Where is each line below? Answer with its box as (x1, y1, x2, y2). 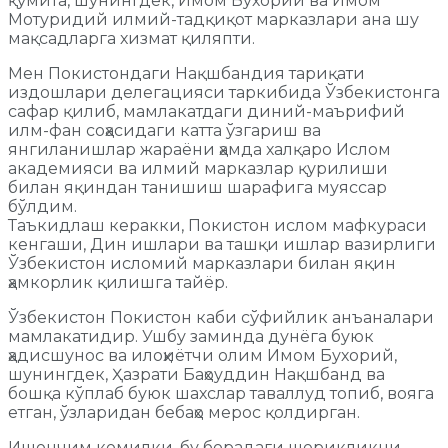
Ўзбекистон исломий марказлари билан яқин (8, 254, 396, 274)
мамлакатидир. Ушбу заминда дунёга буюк (8, 327, 374, 347)
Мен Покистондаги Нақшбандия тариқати (8, 64, 365, 84)
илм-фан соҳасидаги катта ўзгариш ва (8, 121, 321, 141)
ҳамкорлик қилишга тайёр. (8, 273, 228, 293)
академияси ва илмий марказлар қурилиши (8, 159, 388, 179)
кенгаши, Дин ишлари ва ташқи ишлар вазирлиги (8, 235, 436, 255)
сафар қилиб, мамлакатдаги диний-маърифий (8, 102, 405, 122)
